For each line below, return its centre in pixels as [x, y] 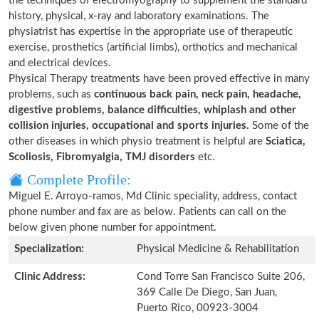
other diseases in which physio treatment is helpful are [137, 141]
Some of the [279, 126]
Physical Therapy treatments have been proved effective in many [159, 79]
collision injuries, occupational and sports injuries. [129, 126]
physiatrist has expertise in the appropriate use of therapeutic [151, 32]
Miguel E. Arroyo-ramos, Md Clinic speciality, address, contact [153, 196]
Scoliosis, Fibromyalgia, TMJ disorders [102, 157]
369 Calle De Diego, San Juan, [207, 292]
